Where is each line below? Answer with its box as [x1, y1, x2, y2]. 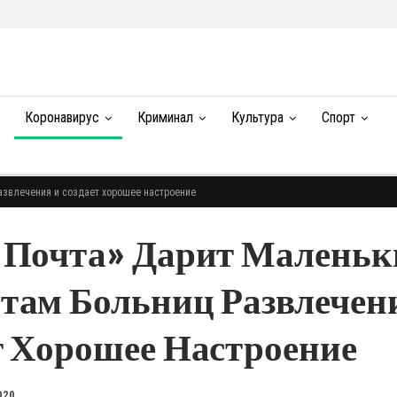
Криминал [136, 109, 193, 126]
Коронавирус [24, 109, 99, 126]
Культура [230, 109, 284, 126]
